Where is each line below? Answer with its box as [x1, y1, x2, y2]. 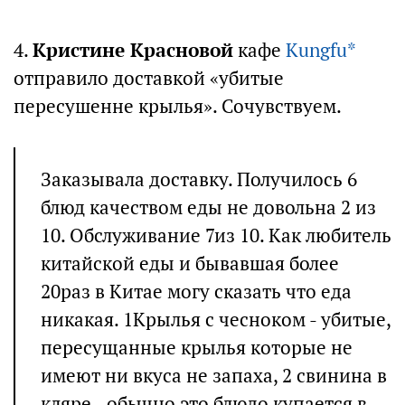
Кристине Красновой [33, 38, 233, 63]
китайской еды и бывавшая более [41, 251, 339, 277]
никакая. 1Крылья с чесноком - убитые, [41, 307, 391, 333]
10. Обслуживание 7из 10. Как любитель [41, 223, 391, 249]
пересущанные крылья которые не [41, 335, 353, 361]
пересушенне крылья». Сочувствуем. [14, 94, 342, 119]
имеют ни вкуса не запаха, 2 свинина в [41, 363, 387, 389]
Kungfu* [286, 38, 355, 63]
